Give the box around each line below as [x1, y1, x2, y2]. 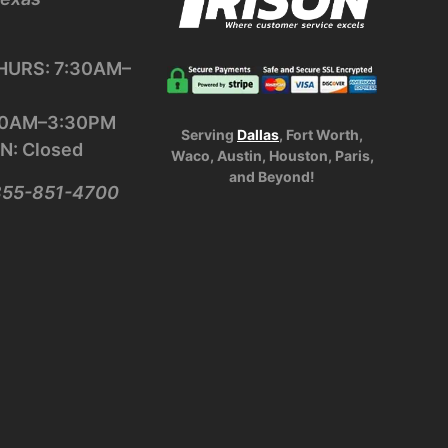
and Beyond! [229, 167, 315, 185]
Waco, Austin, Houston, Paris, [170, 146, 374, 164]
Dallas [237, 125, 279, 143]
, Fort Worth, [279, 125, 363, 143]
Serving [181, 125, 237, 143]
